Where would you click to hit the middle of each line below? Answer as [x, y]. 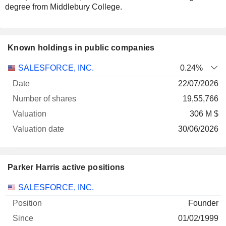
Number [83, 67]
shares [83, 88]
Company [24, 88]
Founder [203, 203]
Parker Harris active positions [66, 167]
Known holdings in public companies [81, 48]
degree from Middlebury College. [64, 7]
